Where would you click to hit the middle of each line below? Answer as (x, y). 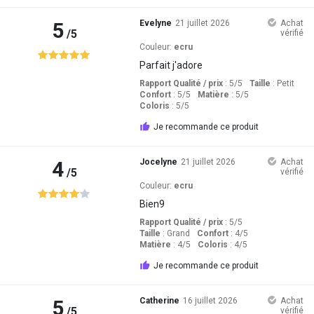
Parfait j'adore (171, 65)
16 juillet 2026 (210, 300)
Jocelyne (158, 162)
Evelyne (155, 23)
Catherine (159, 300)
